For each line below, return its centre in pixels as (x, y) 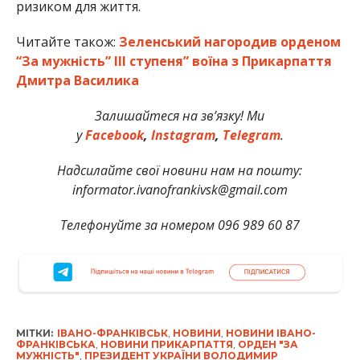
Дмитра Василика (77, 80)
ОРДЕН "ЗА (268, 345)
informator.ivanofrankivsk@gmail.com (180, 189)
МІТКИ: (34, 333)
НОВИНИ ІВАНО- (270, 333)
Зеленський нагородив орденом (229, 41)
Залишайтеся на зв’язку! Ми (180, 115)
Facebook (114, 135)
